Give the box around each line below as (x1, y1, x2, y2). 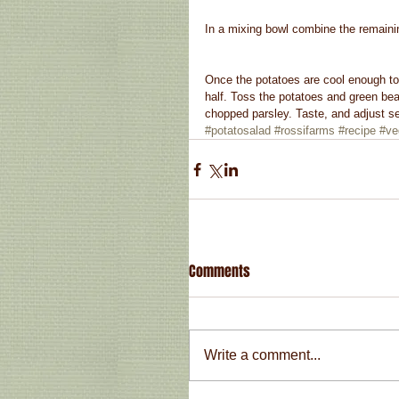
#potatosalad (205, 124, 271, 138)
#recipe (338, 124, 376, 138)
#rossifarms (274, 124, 335, 138)
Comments (189, 261, 250, 282)
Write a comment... (204, 347, 321, 363)
